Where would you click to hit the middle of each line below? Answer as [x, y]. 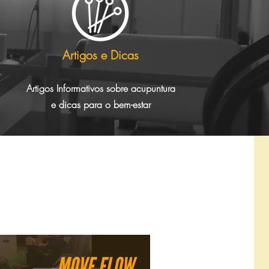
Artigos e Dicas [101, 55]
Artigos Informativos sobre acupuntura [101, 88]
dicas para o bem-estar [104, 104]
